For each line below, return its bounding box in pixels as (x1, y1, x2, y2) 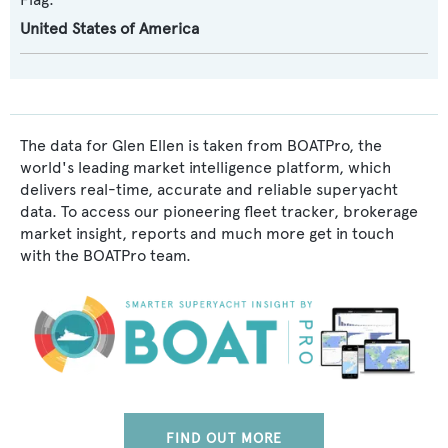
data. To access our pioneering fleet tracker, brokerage (20, 202, 418, 221)
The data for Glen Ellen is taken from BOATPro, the (20, 136, 382, 155)
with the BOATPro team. (20, 246, 191, 265)
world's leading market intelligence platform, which (20, 158, 391, 177)
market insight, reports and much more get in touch (20, 224, 394, 243)
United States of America (20, 19, 199, 38)
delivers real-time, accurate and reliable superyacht (20, 180, 398, 199)
